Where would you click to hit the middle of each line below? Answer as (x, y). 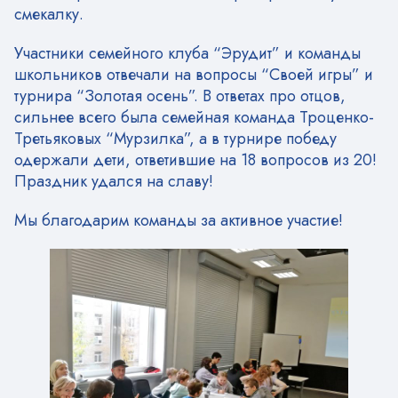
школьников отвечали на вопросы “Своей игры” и (194, 75)
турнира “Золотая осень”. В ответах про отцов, (180, 96)
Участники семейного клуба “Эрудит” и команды (187, 54)
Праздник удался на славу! (114, 182)
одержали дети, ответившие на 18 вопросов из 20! (195, 160)
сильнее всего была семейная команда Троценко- (194, 118)
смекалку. (49, 15)
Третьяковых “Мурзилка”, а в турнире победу (175, 139)
